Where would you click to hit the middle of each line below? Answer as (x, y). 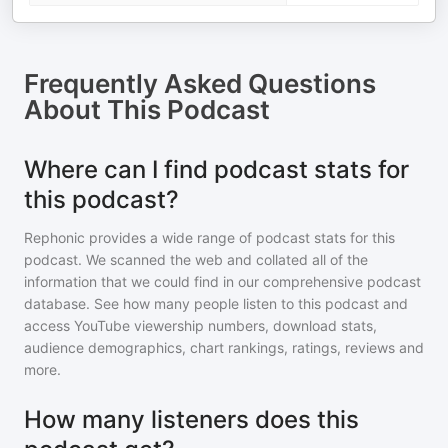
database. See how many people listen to (161, 303)
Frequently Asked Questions (200, 83)
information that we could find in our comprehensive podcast (222, 281)
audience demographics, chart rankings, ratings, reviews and (224, 347)
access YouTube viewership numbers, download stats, (200, 325)
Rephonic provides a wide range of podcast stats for (198, 237)
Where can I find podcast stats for (216, 169)
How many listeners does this (191, 419)
